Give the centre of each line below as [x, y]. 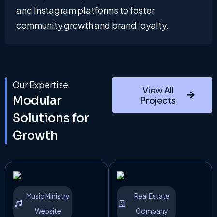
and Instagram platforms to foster [85, 10]
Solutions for [51, 118]
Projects [158, 100]
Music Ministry [48, 195]
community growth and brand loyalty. [93, 25]
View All [158, 90]
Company [152, 210]
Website [48, 210]
